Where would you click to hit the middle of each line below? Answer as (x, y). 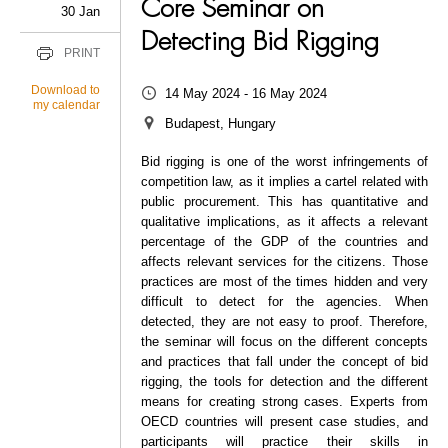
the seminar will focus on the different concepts (284, 341)
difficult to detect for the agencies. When (284, 301)
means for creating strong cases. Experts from (284, 401)
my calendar (66, 105)
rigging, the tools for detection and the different (284, 381)
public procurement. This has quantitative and (284, 201)
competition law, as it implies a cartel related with (284, 181)
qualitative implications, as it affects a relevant (284, 221)
